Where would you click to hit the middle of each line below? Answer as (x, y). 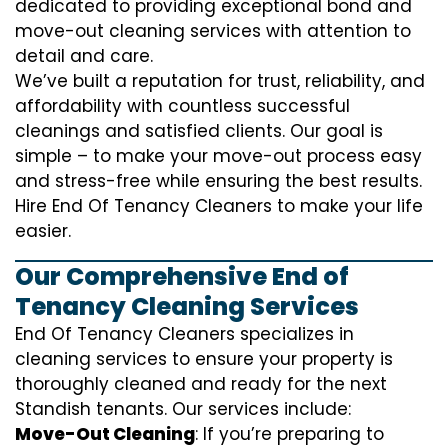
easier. (43, 231)
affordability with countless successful (182, 106)
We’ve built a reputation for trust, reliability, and (220, 81)
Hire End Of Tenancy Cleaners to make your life (219, 206)
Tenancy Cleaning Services (187, 306)
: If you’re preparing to (289, 434)
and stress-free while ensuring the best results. (218, 181)
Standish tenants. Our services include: (183, 409)
